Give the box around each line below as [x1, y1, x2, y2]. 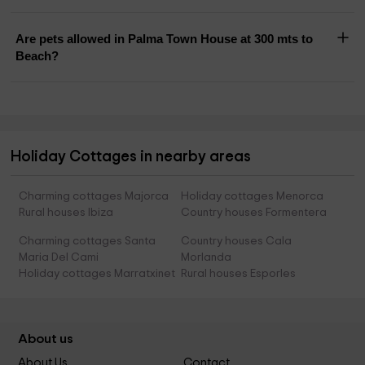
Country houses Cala [180, 235, 292, 248]
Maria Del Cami [19, 252, 99, 264]
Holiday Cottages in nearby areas [11, 149, 252, 165]
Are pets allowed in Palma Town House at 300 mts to [15, 32, 314, 46]
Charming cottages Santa [19, 235, 156, 248]
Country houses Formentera [180, 207, 327, 219]
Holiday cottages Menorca [180, 191, 323, 203]
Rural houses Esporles [180, 268, 296, 280]
